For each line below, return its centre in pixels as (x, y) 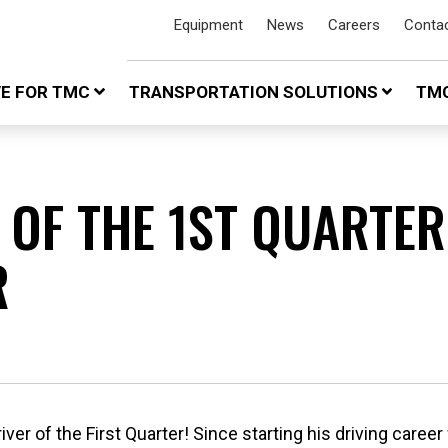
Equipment (209, 25)
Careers (354, 25)
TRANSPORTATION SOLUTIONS (255, 92)
